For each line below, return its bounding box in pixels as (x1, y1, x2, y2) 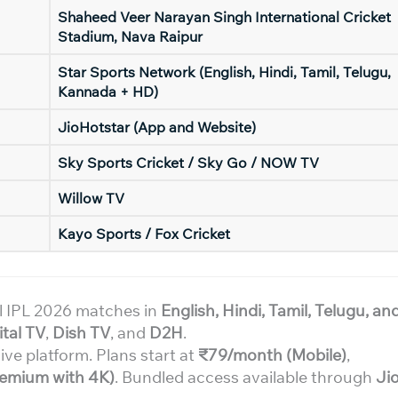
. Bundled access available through (115, 367, 376, 387)
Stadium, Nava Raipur (58, 28, 203, 45)
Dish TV (52, 322, 110, 343)
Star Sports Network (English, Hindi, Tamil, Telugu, (58, 63, 391, 81)
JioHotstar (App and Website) (58, 118, 256, 136)
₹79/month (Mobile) (198, 345, 346, 365)
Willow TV (58, 189, 124, 207)
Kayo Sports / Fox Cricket (58, 225, 230, 243)
